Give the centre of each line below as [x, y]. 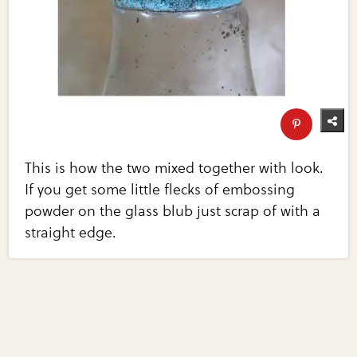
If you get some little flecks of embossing [160, 190]
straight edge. [71, 233]
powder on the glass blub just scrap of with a [173, 212]
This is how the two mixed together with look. [175, 169]
